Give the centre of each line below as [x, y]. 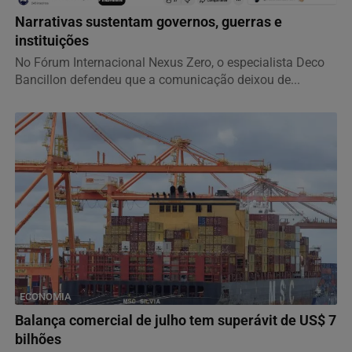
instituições [52, 41]
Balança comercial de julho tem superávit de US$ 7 [176, 321]
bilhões [38, 340]
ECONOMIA [46, 297]
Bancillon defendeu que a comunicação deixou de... [158, 80]
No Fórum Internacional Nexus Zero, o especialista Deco [170, 63]
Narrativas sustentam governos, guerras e [148, 22]
